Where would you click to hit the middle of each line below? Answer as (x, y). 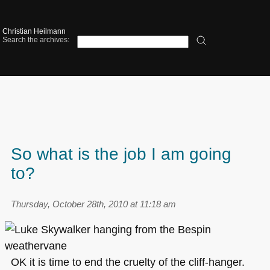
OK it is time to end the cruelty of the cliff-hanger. (127, 262)
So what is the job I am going (121, 154)
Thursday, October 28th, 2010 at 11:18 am (93, 204)
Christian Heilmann (34, 32)
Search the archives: (36, 40)
